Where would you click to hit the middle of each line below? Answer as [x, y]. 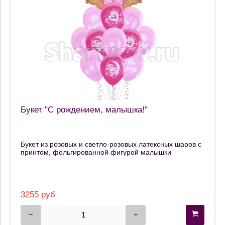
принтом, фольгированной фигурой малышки [96, 152]
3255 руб [38, 194]
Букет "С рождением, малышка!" [84, 109]
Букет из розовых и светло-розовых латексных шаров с [111, 144]
